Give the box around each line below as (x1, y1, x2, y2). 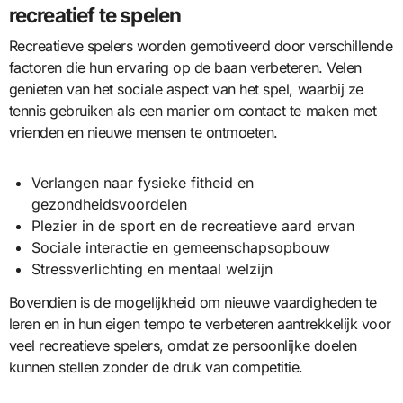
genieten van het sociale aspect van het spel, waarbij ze (8, 79, 363, 98)
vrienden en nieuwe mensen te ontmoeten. (8, 122, 278, 141)
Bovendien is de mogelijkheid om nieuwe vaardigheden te (8, 292, 377, 311)
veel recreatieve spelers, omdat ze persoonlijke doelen (8, 336, 357, 354)
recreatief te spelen (8, 3, 182, 28)
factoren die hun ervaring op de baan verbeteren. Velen (8, 58, 362, 76)
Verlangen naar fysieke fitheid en (31, 173, 255, 192)
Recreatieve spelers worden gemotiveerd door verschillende (8, 36, 393, 55)
